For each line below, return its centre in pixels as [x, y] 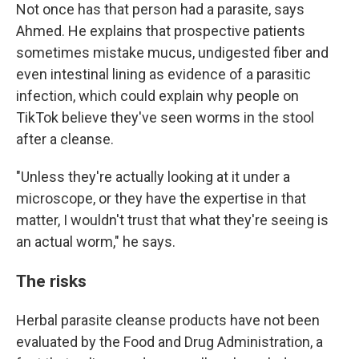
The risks [51, 281]
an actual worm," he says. [96, 242]
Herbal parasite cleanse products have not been [168, 321]
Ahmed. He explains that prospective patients [161, 31]
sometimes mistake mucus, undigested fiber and [172, 53]
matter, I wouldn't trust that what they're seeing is [172, 220]
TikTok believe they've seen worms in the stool [165, 118]
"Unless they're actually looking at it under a [153, 177]
